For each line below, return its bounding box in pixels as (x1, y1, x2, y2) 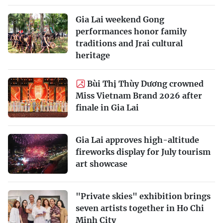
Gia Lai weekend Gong (76, 14, 164, 25)
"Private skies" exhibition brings (76, 191, 211, 202)
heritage (76, 50, 110, 61)
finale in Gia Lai (76, 103, 139, 113)
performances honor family (76, 26, 187, 37)
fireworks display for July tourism (76, 147, 211, 157)
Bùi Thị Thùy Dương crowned (87, 79, 204, 89)
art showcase (76, 159, 127, 169)
